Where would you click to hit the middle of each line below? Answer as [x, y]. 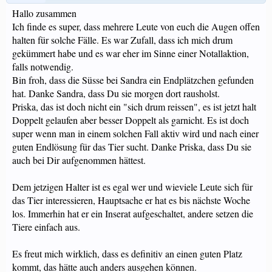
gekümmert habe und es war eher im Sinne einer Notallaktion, [131, 53]
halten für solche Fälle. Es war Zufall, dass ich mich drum [122, 40]
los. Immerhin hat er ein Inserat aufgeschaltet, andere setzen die [133, 213]
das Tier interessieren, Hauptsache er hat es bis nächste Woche [131, 200]
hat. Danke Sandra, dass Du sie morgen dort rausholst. [116, 93]
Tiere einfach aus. [46, 227]
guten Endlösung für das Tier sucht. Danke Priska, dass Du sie [132, 147]
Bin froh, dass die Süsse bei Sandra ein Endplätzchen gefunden [133, 80]
